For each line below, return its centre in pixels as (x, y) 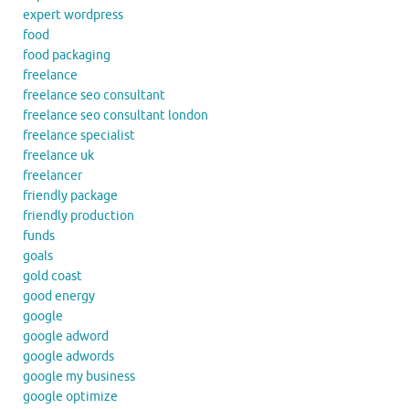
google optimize (70, 397)
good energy (59, 297)
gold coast (52, 277)
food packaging (67, 56)
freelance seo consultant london (115, 116)
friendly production (79, 216)
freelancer (52, 176)
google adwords (68, 357)
